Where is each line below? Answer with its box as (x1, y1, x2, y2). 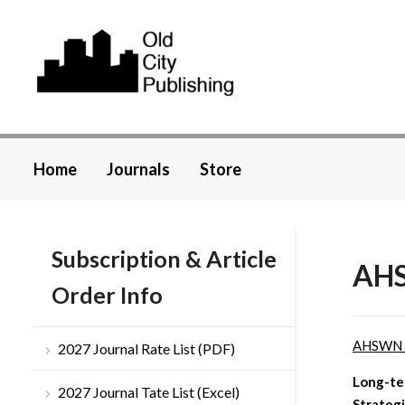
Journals (107, 159, 170, 180)
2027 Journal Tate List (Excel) (58, 383, 240, 401)
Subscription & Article (52, 245, 277, 273)
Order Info (52, 281, 163, 309)
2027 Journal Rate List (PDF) (58, 340, 235, 358)
